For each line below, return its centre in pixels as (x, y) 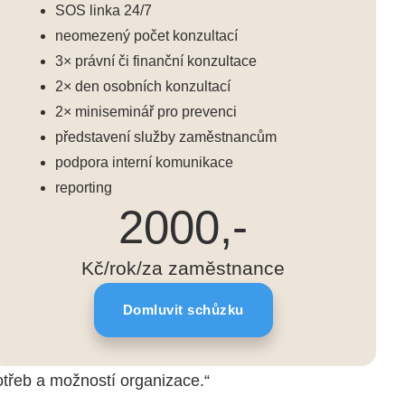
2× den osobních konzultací (143, 87)
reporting (84, 188)
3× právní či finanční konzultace (156, 61)
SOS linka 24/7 (104, 11)
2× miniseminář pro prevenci (146, 112)
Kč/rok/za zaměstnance (184, 269)
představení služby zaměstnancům (166, 137)
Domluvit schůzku (183, 310)
